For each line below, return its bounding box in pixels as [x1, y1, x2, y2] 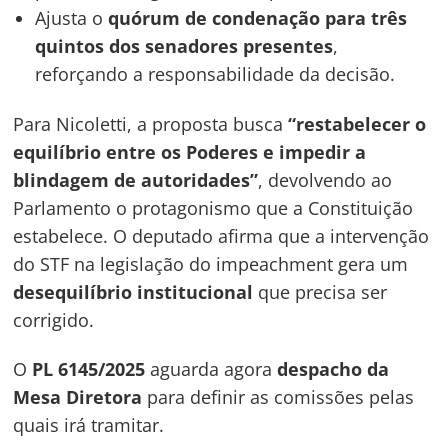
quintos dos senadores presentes [35, 34, 334, 59]
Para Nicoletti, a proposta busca [13, 111, 289, 136]
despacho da [277, 357, 390, 382]
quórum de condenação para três [108, 6, 408, 31]
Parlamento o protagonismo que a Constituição [13, 195, 414, 220]
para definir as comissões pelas [142, 385, 415, 410]
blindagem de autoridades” [13, 167, 259, 192]
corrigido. [13, 307, 95, 332]
